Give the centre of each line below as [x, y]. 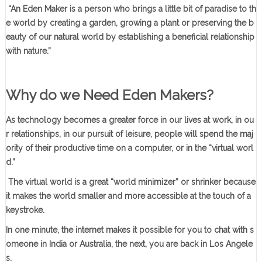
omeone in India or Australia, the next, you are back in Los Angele [129, 244]
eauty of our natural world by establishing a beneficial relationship [130, 37]
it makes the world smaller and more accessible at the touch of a [128, 196]
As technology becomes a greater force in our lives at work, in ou [130, 120]
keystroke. [25, 210]
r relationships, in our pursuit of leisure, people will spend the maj [129, 134]
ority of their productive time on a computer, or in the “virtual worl [129, 148]
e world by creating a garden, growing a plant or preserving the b [130, 23]
